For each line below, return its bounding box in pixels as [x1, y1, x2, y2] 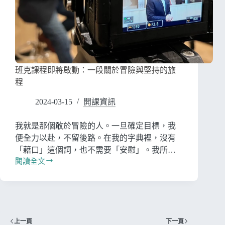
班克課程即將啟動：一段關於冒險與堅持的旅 [15, 66, 176, 75]
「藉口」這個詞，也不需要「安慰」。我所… [15, 146, 176, 155]
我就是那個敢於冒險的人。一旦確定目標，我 [15, 122, 176, 131]
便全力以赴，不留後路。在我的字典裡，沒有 [15, 134, 176, 143]
